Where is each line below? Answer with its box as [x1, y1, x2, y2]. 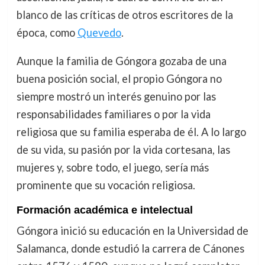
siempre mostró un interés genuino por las [16, 89, 216, 103]
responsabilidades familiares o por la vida [16, 107, 211, 121]
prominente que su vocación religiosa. [16, 178, 195, 192]
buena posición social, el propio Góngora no [16, 72, 222, 85]
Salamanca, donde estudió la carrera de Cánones [16, 242, 244, 256]
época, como [16, 25, 77, 39]
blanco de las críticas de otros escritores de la [16, 8, 233, 21]
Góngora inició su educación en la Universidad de [16, 224, 248, 238]
